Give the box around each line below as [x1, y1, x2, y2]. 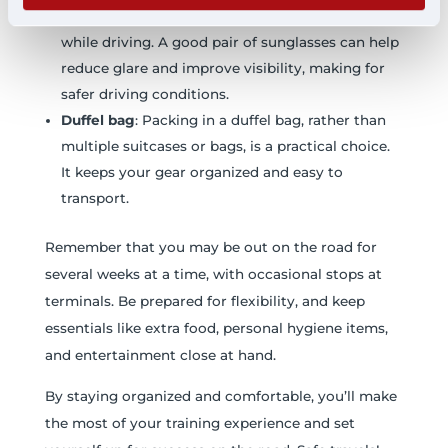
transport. [60, 189, 129, 206]
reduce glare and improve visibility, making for [60, 59, 385, 76]
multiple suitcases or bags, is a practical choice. [60, 137, 390, 154]
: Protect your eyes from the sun [139, 7, 365, 24]
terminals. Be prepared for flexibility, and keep [44, 292, 365, 309]
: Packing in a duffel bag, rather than [134, 111, 386, 128]
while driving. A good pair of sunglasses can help [60, 33, 399, 50]
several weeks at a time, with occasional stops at [44, 265, 382, 282]
